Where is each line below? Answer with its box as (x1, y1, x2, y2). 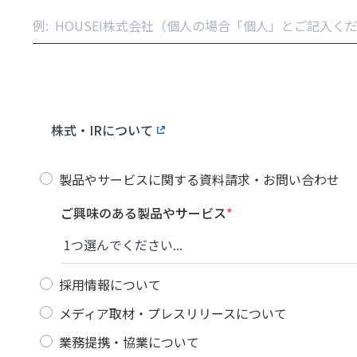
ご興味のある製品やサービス (61, 203, 226, 222)
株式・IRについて (51, 120, 153, 139)
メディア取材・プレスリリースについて (59, 304, 287, 323)
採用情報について (59, 275, 161, 294)
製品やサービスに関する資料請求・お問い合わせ (59, 170, 339, 189)
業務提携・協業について (59, 332, 199, 351)
